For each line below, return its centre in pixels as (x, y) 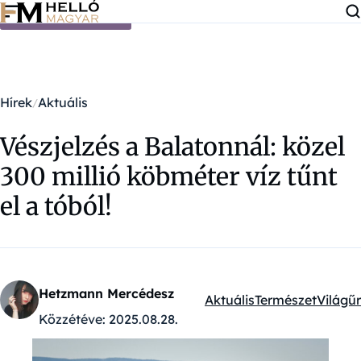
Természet (286, 300)
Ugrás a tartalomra (66, 15)
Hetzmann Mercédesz (106, 293)
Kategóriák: (240, 309)
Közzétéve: (72, 319)
